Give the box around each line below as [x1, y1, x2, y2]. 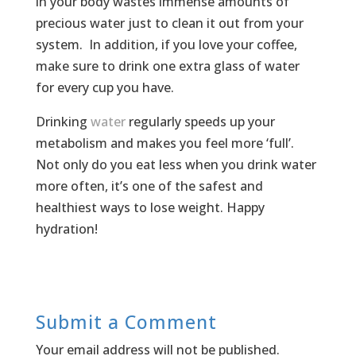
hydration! [35, 219, 98, 238]
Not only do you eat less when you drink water [35, 155, 316, 173]
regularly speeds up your [125, 112, 275, 130]
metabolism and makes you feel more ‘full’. [35, 133, 294, 152]
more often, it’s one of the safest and [35, 176, 263, 195]
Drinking [35, 112, 91, 130]
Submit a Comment [35, 308, 217, 335]
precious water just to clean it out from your [35, 14, 304, 32]
